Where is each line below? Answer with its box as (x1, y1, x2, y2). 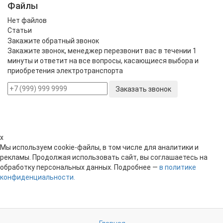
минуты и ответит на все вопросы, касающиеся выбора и (7, 50, 199, 59)
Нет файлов (7, 10, 47, 18)
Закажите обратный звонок (7, 30, 99, 39)
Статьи (7, 20, 32, 28)
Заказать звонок (115, 79, 171, 87)
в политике (159, 157, 196, 165)
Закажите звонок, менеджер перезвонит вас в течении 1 (7, 40, 197, 49)
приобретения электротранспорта (7, 60, 123, 69)
